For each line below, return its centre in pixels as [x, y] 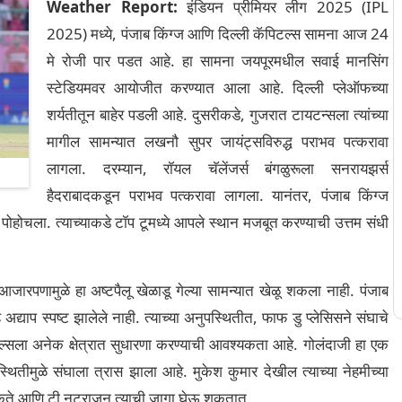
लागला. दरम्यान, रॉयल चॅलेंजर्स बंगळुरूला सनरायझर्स [218, 168]
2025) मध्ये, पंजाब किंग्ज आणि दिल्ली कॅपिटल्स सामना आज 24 [218, 34]
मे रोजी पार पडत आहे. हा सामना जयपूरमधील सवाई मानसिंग [218, 61]
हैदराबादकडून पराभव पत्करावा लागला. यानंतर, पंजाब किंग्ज [218, 195]
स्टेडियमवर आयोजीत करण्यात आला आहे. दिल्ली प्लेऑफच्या [218, 87]
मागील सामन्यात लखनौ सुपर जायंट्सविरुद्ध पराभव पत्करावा [218, 141]
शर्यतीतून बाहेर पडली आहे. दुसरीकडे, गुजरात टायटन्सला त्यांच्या [218, 114]
